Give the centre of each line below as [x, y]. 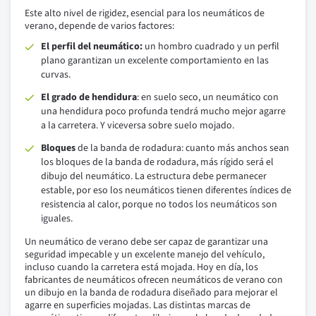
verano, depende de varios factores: [99, 26]
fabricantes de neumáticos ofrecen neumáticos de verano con [154, 280]
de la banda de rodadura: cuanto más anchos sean [183, 148]
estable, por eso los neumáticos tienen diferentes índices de [166, 191]
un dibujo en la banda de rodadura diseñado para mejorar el [151, 293]
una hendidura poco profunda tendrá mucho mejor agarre [163, 112]
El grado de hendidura [89, 98]
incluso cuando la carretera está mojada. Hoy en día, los [141, 268]
